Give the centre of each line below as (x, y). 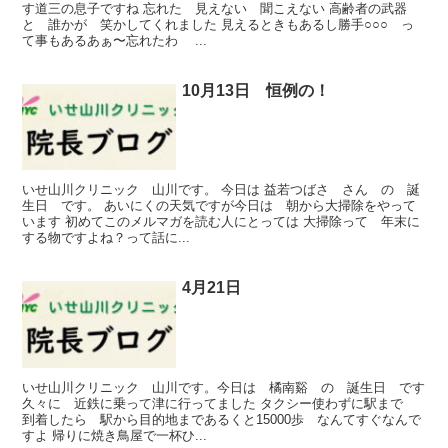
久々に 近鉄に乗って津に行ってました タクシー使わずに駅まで (219, 403)
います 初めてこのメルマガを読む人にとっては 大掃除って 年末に (221, 222)
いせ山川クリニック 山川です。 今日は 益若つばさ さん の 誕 (221, 190)
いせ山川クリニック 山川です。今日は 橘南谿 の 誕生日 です (224, 387)
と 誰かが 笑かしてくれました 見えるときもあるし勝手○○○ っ (218, 25)
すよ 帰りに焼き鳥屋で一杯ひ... (115, 435)
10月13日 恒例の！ (256, 91)
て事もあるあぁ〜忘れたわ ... (115, 41)
